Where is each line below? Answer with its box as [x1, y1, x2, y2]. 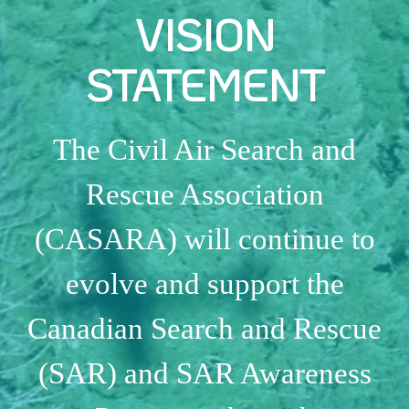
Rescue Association [85, 177, 324, 211]
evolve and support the [65, 267, 344, 300]
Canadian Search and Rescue [27, 311, 382, 345]
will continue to [176, 222, 375, 256]
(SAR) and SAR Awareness [37, 356, 372, 390]
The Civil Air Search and [53, 132, 356, 166]
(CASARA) [34, 222, 177, 256]
